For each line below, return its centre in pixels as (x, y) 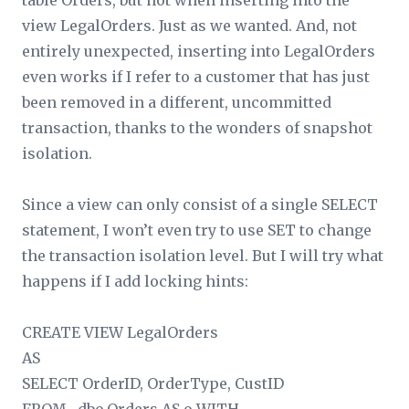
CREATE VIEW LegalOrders (120, 332)
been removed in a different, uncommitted (177, 102)
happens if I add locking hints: (135, 281)
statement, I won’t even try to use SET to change (197, 230)
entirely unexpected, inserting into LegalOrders (199, 51)
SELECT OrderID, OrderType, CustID (153, 383)
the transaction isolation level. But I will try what (203, 256)
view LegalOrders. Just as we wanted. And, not (189, 26)
